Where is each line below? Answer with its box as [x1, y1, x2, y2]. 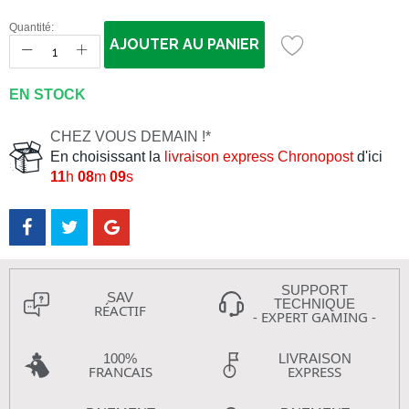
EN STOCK [9, 87, 86, 102]
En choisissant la [50, 149, 164, 164]
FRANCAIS [88, 362, 152, 381]
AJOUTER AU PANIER [110, 36, 259, 53]
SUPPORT [281, 282, 348, 298]
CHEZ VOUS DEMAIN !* [50, 129, 211, 144]
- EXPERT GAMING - [253, 308, 376, 326]
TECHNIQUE [274, 296, 355, 311]
